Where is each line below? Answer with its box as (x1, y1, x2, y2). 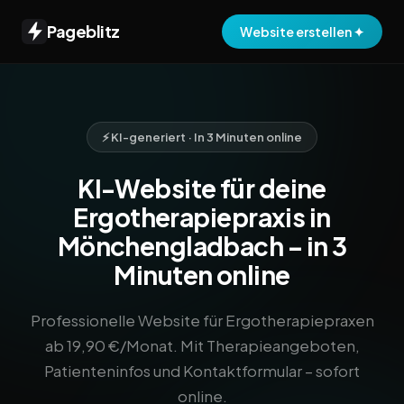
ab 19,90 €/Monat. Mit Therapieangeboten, (44, 335, 360, 355)
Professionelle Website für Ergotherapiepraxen (30, 310, 374, 330)
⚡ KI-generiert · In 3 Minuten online (102, 130, 302, 144)
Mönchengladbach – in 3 (57, 230, 347, 262)
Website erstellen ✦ (240, 23, 364, 40)
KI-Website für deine (78, 172, 326, 204)
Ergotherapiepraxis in (73, 201, 331, 233)
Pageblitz (47, 21, 120, 41)
